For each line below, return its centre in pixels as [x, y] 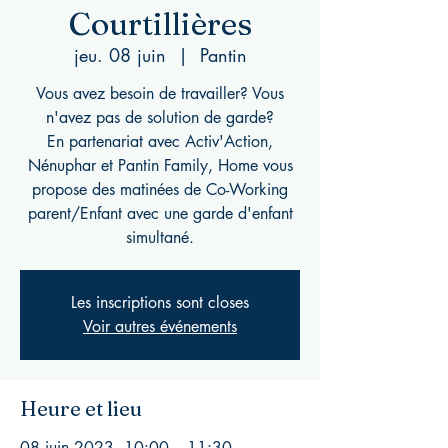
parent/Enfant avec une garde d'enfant [160, 213]
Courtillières [160, 23]
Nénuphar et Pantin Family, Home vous [160, 165]
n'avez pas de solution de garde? [160, 117]
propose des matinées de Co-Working [160, 189]
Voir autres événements [160, 326]
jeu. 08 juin [119, 55]
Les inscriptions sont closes [160, 302]
